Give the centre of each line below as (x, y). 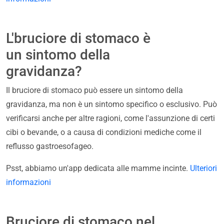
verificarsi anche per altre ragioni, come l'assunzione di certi (110, 118)
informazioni (28, 182)
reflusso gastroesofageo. (50, 146)
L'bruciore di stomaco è (78, 38)
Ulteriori (203, 168)
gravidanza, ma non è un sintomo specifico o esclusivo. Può (111, 104)
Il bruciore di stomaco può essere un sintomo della (94, 90)
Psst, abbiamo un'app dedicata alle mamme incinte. (98, 168)
